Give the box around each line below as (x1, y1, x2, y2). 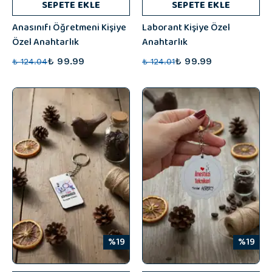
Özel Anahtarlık (12, 33, 79, 51)
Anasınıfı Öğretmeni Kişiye (12, 19, 126, 36)
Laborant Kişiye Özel (142, 19, 230, 36)
